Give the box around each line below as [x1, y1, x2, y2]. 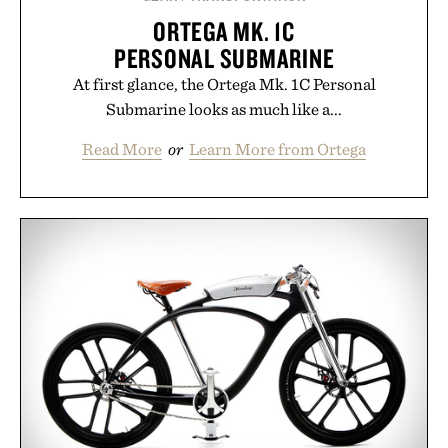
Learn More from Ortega [189, 139, 366, 160]
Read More [82, 139, 162, 160]
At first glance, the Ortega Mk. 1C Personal [72, 74, 376, 95]
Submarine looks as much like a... [106, 99, 342, 120]
